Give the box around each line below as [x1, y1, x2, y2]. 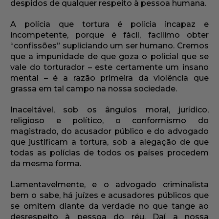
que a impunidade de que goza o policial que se [10, 52, 209, 62]
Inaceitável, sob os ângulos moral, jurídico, [10, 105, 209, 115]
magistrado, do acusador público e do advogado [10, 127, 209, 136]
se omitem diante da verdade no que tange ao [10, 201, 209, 211]
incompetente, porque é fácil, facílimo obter [10, 30, 209, 40]
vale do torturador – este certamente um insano [10, 63, 209, 72]
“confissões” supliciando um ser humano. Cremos [10, 41, 209, 51]
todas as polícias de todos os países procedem [10, 148, 209, 158]
